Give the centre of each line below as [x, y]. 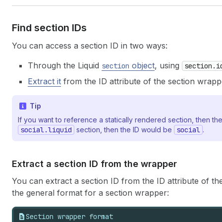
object [142, 65]
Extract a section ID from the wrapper [94, 164]
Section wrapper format [69, 217]
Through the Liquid [65, 65]
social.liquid [46, 130]
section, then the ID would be [124, 130]
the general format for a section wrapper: [90, 193]
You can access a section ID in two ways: [90, 46]
